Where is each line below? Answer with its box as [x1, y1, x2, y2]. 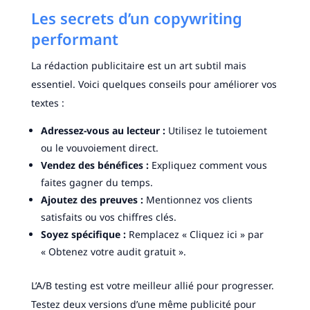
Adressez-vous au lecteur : [40, 124, 165, 138]
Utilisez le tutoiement [165, 124, 267, 138]
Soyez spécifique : [40, 228, 126, 241]
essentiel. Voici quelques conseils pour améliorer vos [30, 77, 277, 91]
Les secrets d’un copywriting [30, 8, 242, 29]
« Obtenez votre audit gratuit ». [40, 245, 186, 259]
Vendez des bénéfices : [40, 158, 149, 172]
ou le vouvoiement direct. [40, 141, 158, 155]
